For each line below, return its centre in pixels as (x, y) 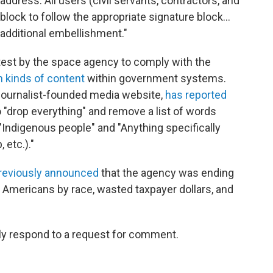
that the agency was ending (166, 172)
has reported (196, 94)
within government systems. (155, 78)
